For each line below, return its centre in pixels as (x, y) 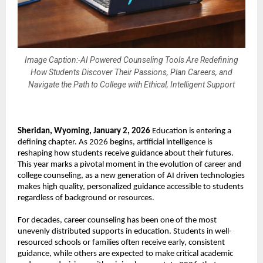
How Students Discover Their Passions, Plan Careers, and (131, 72)
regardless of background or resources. (86, 198)
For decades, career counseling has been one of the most (117, 220)
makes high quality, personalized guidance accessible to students (131, 187)
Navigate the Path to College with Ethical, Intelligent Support (131, 85)
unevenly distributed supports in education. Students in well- (125, 231)
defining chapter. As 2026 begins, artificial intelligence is (115, 143)
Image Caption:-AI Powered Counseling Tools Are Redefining (131, 60)
